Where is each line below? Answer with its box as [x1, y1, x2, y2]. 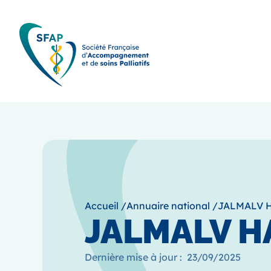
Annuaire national [126, 199, 210, 212]
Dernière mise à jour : [85, 250, 182, 263]
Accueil [85, 199, 119, 212]
